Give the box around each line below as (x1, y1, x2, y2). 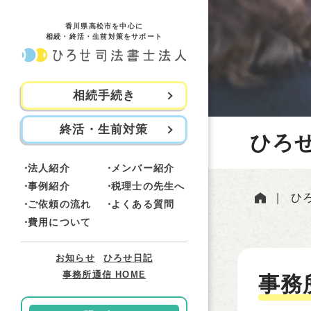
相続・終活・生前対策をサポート (46, 33, 162, 40)
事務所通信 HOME (62, 269, 146, 280)
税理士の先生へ (111, 180, 185, 192)
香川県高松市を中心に (65, 22, 143, 30)
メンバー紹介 (111, 162, 175, 174)
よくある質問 (111, 199, 175, 210)
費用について (28, 217, 92, 228)
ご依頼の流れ (28, 199, 92, 210)
